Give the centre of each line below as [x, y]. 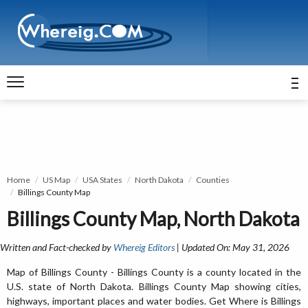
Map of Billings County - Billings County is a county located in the [154, 272]
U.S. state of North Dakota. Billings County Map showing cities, [154, 286]
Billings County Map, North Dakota [153, 219]
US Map [56, 180]
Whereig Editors [144, 247]
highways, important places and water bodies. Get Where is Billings [154, 301]
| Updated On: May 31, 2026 [232, 247]
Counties [213, 180]
